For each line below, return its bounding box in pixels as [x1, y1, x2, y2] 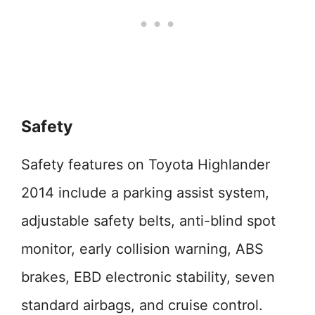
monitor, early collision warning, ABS [21, 240, 264, 257]
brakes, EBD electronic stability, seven [21, 269, 275, 285]
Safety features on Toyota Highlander [21, 156, 270, 173]
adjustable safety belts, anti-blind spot [21, 212, 276, 229]
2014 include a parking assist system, [21, 184, 269, 201]
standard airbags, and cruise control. [21, 297, 263, 314]
